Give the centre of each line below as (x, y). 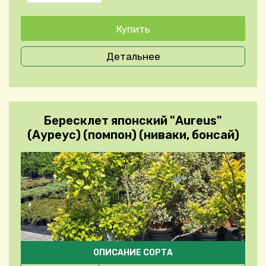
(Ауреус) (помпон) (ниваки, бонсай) (133, 135)
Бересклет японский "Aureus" (133, 121)
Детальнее (133, 57)
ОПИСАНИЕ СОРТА (133, 253)
